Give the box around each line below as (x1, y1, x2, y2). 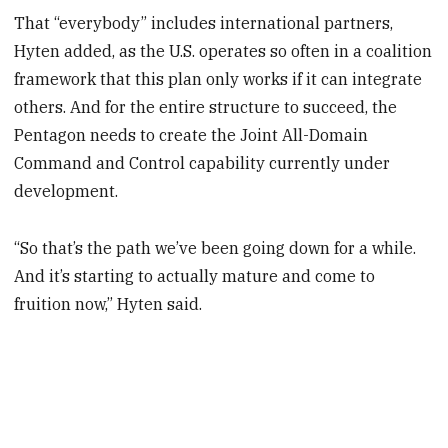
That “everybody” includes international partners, (14, 12, 394, 33)
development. (14, 180, 119, 201)
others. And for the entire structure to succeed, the (14, 96, 398, 117)
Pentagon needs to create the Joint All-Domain (14, 124, 369, 145)
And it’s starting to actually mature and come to (14, 265, 376, 286)
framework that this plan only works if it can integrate (14, 68, 423, 89)
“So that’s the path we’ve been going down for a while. (14, 237, 417, 258)
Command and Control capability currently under (14, 152, 391, 173)
